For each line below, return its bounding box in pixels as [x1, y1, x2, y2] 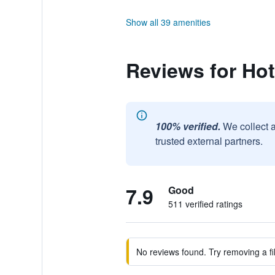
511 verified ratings [168, 198, 242, 210]
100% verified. [155, 119, 220, 133]
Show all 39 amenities [125, 16, 211, 28]
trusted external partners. [155, 134, 263, 148]
